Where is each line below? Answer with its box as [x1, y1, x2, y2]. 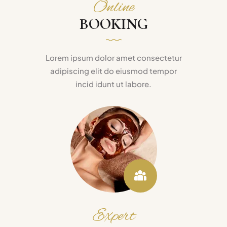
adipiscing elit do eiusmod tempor [50, 65, 177, 75]
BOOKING [79, 14, 148, 33]
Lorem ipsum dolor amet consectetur [45, 52, 182, 62]
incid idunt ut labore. [75, 79, 152, 89]
